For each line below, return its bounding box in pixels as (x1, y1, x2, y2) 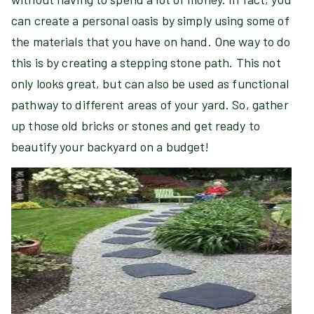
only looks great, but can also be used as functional (11, 76, 289, 91)
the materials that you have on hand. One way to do (11, 34, 291, 49)
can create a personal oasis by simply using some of (11, 13, 289, 28)
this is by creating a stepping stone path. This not (11, 55, 281, 70)
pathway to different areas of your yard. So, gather (11, 97, 289, 112)
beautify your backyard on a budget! (11, 139, 210, 154)
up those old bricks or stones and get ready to (11, 118, 260, 133)
